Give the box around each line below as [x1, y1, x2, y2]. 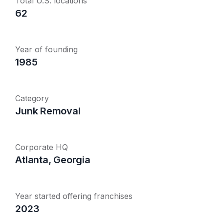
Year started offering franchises [15, 191, 133, 201]
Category [15, 93, 49, 103]
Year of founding [15, 44, 78, 54]
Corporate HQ [15, 142, 68, 152]
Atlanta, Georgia [15, 153, 90, 166]
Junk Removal [15, 105, 81, 117]
